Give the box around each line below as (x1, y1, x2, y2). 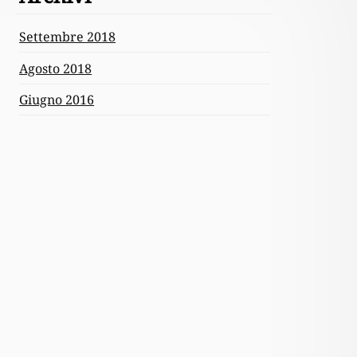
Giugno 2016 (19, 90, 95, 108)
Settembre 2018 (19, 28, 116, 46)
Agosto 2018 (19, 59, 92, 77)
